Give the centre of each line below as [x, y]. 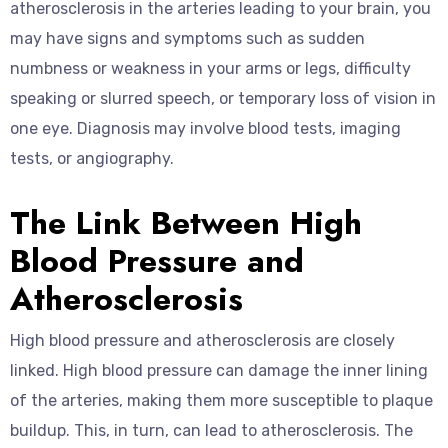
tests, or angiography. [92, 158]
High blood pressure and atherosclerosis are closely [202, 340]
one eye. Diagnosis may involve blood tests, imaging [205, 128]
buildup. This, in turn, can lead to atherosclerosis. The [211, 430]
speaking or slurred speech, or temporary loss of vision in [223, 98]
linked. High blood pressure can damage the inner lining [219, 370]
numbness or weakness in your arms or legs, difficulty [210, 68]
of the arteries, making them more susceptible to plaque [221, 400]
